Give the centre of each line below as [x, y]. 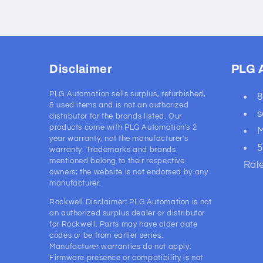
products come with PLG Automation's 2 [123, 128]
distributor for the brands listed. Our [116, 117]
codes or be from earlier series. [107, 236]
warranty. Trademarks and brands [113, 150]
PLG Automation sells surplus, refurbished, [128, 94]
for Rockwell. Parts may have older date [124, 225]
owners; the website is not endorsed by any [129, 172]
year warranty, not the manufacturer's [119, 139]
